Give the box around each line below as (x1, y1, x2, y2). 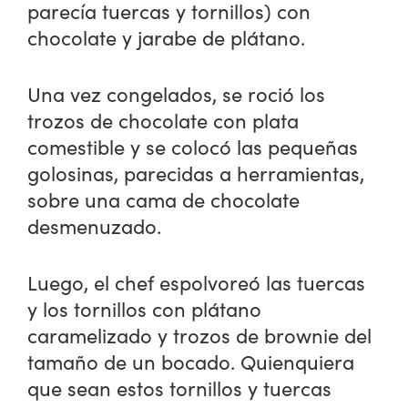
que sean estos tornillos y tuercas (27, 374, 332, 403)
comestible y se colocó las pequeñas (27, 133, 359, 161)
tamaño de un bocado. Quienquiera (27, 348, 355, 376)
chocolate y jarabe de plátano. (27, 24, 306, 52)
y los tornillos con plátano (27, 295, 262, 323)
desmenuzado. (27, 212, 162, 240)
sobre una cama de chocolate (27, 186, 301, 214)
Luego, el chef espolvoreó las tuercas (27, 269, 366, 297)
